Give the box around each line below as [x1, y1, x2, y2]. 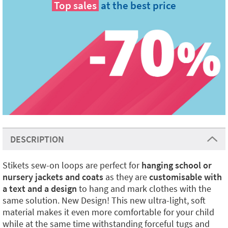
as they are [103, 171, 149, 183]
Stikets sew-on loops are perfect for [3, 159, 141, 172]
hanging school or [141, 159, 212, 172]
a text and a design [3, 183, 77, 195]
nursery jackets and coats [3, 171, 103, 183]
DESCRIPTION [10, 133, 64, 146]
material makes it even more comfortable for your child [3, 206, 214, 218]
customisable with [149, 171, 222, 183]
